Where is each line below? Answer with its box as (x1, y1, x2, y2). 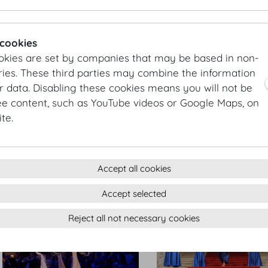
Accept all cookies (97, 163, 171, 174)
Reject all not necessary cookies (68, 212, 200, 224)
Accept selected (102, 187, 166, 199)
